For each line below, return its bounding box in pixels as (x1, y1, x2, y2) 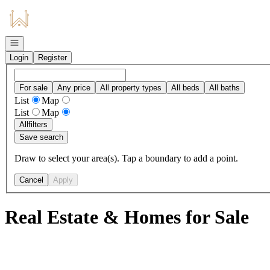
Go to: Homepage (4, 4, 72, 14)
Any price (57, 83, 90, 92)
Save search (19, 132, 63, 142)
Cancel (19, 175, 43, 184)
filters (28, 119, 48, 129)
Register (38, 53, 67, 62)
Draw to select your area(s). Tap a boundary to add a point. (14, 152, 238, 163)
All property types (100, 83, 162, 92)
